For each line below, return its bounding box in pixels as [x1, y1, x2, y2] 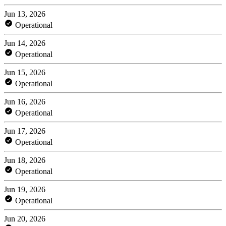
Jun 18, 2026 [4, 155, 45, 164]
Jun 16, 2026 [4, 97, 45, 106]
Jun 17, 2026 [4, 126, 45, 135]
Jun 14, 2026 [4, 38, 45, 47]
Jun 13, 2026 [4, 9, 45, 18]
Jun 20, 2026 [4, 214, 45, 223]
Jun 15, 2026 [4, 68, 45, 77]
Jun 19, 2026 [4, 185, 45, 194]
